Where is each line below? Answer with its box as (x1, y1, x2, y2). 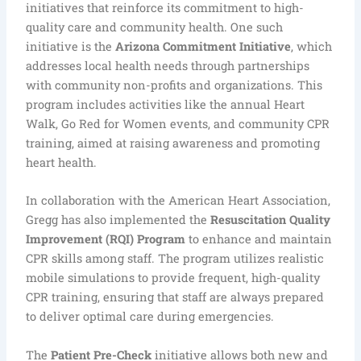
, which (291, 39, 333, 55)
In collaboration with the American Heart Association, (26, 193, 331, 209)
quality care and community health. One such (26, 19, 284, 35)
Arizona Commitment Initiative (115, 39, 292, 55)
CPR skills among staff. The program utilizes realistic (26, 251, 325, 267)
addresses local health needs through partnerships (26, 58, 310, 74)
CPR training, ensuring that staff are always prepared (26, 289, 325, 305)
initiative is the (26, 39, 116, 55)
